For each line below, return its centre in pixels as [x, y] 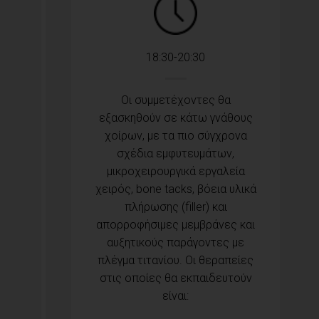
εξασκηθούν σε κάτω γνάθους [176, 118]
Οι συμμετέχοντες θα [176, 100]
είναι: [176, 296]
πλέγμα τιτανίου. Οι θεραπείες [176, 261]
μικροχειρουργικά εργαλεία [176, 172]
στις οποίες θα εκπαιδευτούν [176, 278]
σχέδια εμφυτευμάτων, [176, 154]
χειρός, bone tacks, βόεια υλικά [176, 189]
